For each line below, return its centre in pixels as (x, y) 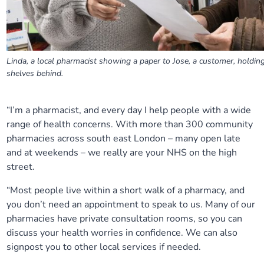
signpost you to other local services (83, 247)
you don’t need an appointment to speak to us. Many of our (131, 204)
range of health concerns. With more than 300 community (130, 124)
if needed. (180, 247)
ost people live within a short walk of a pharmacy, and (132, 190)
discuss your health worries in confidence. (96, 233)
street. (21, 167)
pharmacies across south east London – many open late (124, 138)
